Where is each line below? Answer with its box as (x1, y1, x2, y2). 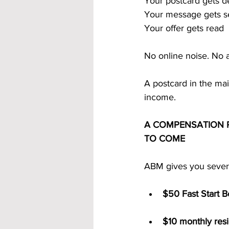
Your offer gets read (144, 23, 224, 33)
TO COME (144, 133, 185, 144)
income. (144, 92, 176, 102)
